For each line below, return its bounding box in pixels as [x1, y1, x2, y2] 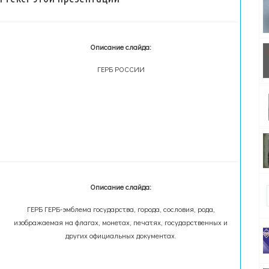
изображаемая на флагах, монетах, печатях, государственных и [14, 217, 228, 227]
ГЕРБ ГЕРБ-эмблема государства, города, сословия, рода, [26, 204, 215, 214]
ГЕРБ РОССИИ [97, 64, 145, 74]
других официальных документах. [65, 231, 177, 240]
